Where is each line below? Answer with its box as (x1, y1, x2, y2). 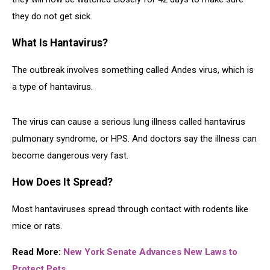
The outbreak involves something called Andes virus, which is (12, 64, 254, 75)
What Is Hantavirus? (12, 37, 108, 49)
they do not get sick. (12, 10, 92, 22)
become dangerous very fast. (12, 149, 128, 161)
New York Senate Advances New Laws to (63, 246, 237, 257)
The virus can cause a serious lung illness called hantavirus (12, 116, 245, 127)
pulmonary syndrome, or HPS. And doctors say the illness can (12, 133, 257, 144)
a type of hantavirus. (12, 81, 93, 92)
